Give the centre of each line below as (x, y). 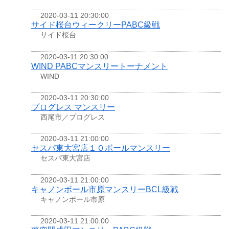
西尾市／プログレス (73, 117)
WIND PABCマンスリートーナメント (99, 66)
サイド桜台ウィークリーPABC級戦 (96, 25)
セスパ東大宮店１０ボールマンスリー (101, 148)
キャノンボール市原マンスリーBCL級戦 (105, 189)
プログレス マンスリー (73, 107)
